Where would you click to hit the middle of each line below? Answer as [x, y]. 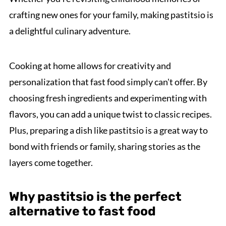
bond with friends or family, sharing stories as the [104, 146]
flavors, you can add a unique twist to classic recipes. [110, 114]
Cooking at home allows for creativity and [90, 66]
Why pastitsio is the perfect [95, 196]
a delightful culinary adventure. [70, 31]
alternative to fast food [82, 211]
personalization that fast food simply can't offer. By [108, 82]
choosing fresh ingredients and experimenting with [108, 98]
